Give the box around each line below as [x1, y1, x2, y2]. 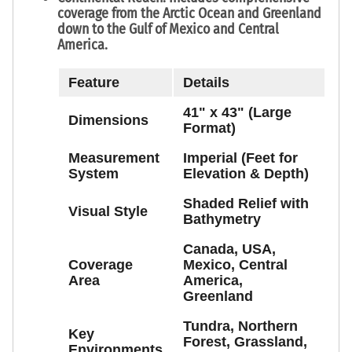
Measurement [68, 149, 159, 166]
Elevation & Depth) [183, 165, 309, 181]
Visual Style [68, 203, 148, 219]
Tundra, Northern [183, 317, 298, 334]
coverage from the [57, 4, 163, 22]
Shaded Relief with [183, 195, 309, 211]
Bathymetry [183, 211, 261, 227]
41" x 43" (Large [183, 104, 291, 120]
